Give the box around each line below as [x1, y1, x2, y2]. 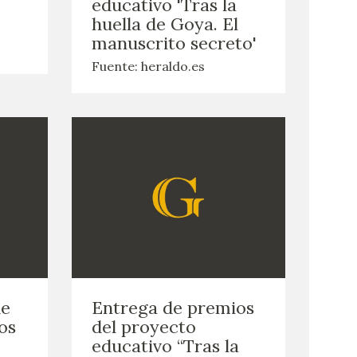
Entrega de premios [91, 296, 254, 319]
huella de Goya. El [91, 13, 238, 36]
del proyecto [91, 315, 196, 338]
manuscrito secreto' [91, 32, 257, 55]
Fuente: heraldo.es [91, 58, 205, 75]
